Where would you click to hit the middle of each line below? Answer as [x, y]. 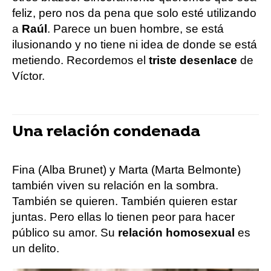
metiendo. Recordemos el [80, 60]
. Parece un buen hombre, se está [135, 28]
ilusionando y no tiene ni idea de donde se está [135, 44]
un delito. [36, 248]
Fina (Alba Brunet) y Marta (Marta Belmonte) [126, 169]
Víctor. [28, 76]
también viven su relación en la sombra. [115, 185]
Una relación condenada [106, 132]
